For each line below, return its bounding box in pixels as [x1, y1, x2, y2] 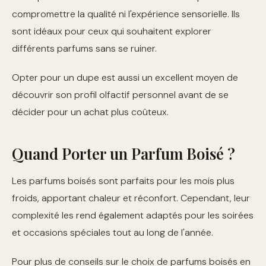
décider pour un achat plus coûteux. [12, 106, 169, 119]
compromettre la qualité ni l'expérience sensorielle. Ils [12, 8, 240, 21]
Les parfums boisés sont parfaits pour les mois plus [12, 175, 235, 188]
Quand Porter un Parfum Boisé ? [12, 143, 235, 164]
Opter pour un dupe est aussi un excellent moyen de [12, 71, 238, 84]
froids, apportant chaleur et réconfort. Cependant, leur [12, 192, 250, 205]
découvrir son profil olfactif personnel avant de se [12, 88, 229, 102]
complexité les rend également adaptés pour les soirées [12, 209, 254, 222]
